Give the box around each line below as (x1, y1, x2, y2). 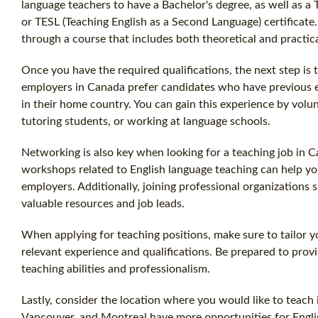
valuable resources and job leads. (21, 198, 185, 210)
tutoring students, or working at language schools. (21, 116, 270, 128)
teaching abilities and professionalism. (21, 263, 210, 275)
